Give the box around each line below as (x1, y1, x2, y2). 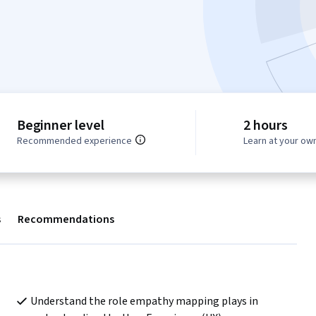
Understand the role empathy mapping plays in (30, 293, 258, 310)
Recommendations (18, 212, 114, 228)
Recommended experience (16, 134, 132, 149)
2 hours (243, 116, 288, 136)
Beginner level (16, 116, 104, 136)
